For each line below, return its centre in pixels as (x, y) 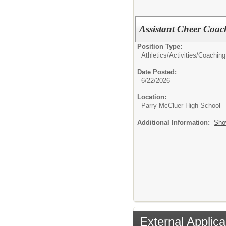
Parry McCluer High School (181, 105)
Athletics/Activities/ (170, 55)
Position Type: (160, 46)
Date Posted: (157, 72)
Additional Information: (176, 122)
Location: (152, 97)
